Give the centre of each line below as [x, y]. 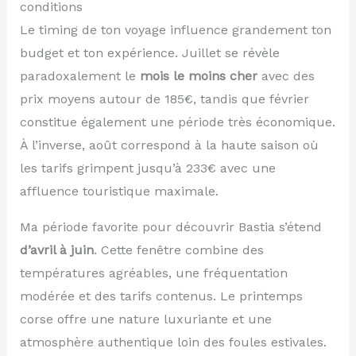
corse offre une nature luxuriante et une [145, 319]
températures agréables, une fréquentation [153, 273]
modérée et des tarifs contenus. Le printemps [161, 296]
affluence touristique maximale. [119, 191]
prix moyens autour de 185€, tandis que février [164, 99]
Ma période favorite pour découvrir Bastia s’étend [170, 226]
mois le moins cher [198, 75]
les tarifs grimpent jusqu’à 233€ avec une [147, 168]
